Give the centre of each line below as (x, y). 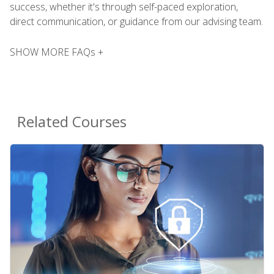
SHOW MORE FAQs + (57, 52)
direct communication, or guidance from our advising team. (136, 22)
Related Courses (72, 122)
